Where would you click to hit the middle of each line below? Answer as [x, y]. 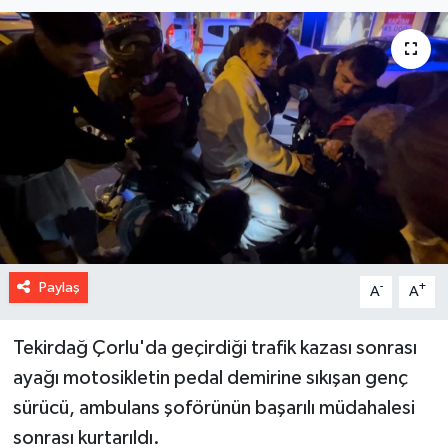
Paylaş [59, 287]
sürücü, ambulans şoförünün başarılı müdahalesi [213, 407]
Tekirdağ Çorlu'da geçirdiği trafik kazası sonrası [214, 347]
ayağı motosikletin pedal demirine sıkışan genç [210, 377]
